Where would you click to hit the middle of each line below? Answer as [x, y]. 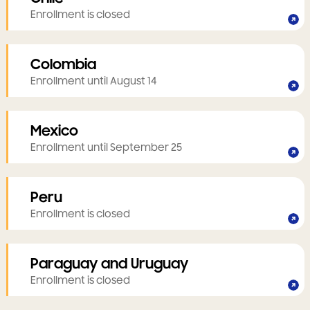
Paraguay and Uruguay [109, 264]
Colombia [63, 65]
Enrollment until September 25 [106, 148]
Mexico [54, 131]
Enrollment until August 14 [93, 81]
